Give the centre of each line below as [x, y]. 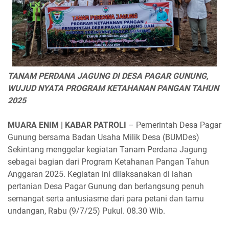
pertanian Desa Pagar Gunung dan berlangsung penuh [106, 187]
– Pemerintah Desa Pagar [175, 125]
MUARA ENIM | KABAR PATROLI [68, 125]
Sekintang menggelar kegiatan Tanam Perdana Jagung [107, 150]
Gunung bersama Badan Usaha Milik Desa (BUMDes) [104, 138]
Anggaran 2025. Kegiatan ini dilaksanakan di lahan [100, 174]
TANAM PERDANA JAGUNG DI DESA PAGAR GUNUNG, [108, 76]
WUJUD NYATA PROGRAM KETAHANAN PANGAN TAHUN [113, 88]
